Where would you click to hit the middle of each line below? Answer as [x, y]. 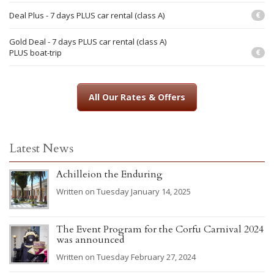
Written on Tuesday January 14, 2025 [124, 191]
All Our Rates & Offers [137, 97]
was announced [90, 239]
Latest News [41, 148]
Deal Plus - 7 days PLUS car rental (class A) [87, 15]
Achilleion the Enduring [109, 174]
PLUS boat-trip [35, 52]
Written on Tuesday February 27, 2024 [126, 257]
